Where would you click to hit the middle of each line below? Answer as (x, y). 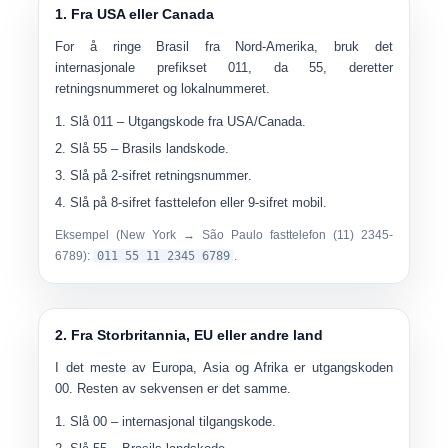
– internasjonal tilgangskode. (192, 421)
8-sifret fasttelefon (164, 202)
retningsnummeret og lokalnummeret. (163, 88)
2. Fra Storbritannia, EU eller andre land (189, 335)
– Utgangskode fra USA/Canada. (210, 121)
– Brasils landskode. (168, 148)
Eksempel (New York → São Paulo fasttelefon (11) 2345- (224, 235)
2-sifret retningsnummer (180, 175)
